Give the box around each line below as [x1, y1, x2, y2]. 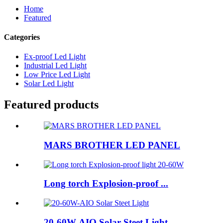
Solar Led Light [24, 79, 74, 88]
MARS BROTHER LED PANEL [44, 139, 180, 150]
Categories [4, 33, 40, 42]
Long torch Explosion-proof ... [44, 178, 168, 189]
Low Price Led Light [24, 70, 90, 79]
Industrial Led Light [24, 61, 87, 70]
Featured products [4, 98, 99, 111]
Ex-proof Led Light [24, 52, 86, 61]
